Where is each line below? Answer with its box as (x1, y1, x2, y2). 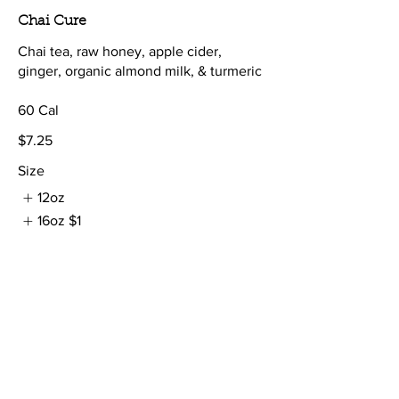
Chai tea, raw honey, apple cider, (18, 43, 222, 59)
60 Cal (18, 102, 59, 118)
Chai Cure (18, 13, 86, 28)
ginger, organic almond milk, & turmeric (18, 62, 262, 78)
